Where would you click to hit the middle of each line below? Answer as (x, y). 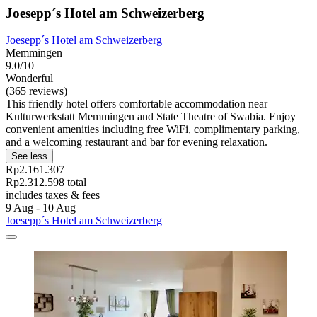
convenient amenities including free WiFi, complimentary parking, (153, 129)
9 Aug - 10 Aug (41, 208)
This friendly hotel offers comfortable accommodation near (137, 104)
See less (29, 156)
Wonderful (29, 79)
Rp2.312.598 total (46, 183)
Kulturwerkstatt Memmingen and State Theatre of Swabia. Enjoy (151, 117)
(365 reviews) (36, 91)
